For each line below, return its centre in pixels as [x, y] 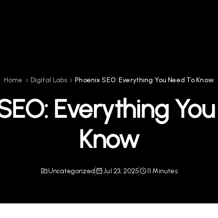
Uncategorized [72, 171]
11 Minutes [163, 171]
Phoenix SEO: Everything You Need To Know [145, 80]
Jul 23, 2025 [121, 171]
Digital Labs [49, 80]
